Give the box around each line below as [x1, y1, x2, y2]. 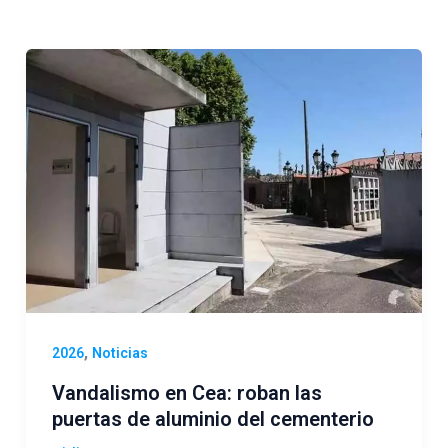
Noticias [91, 345, 148, 361]
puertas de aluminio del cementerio [51, 406, 374, 431]
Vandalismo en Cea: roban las [51, 380, 322, 405]
